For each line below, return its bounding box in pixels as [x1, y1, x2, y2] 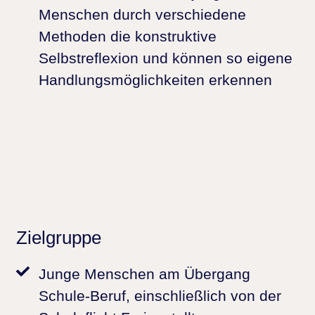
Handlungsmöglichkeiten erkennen [39, 71, 272, 88]
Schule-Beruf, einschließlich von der [39, 288, 281, 304]
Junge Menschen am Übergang [39, 266, 250, 283]
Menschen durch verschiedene [39, 6, 246, 22]
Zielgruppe [16, 227, 101, 247]
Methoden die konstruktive [39, 27, 217, 44]
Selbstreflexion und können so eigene [39, 49, 292, 66]
